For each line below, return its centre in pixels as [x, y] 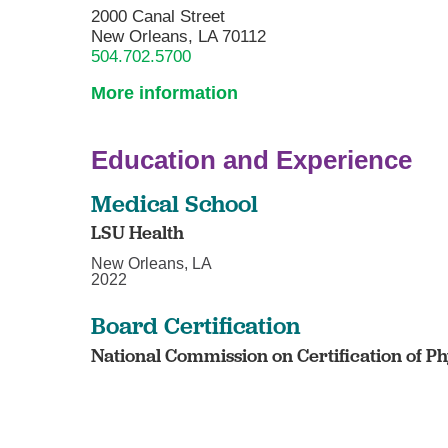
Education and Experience [252, 160]
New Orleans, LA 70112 [179, 36]
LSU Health [138, 233]
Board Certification [196, 325]
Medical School [175, 202]
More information [165, 93]
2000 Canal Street [158, 16]
